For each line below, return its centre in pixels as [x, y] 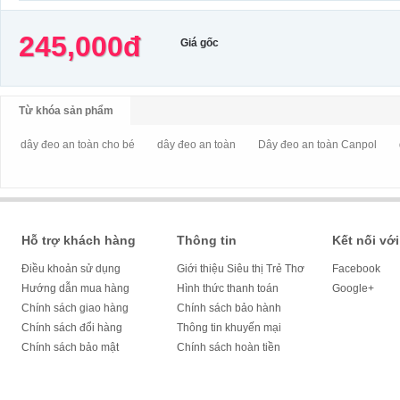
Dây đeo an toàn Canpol [317, 145]
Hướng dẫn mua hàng [75, 288]
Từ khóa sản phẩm [66, 111]
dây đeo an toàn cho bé [78, 145]
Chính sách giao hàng [75, 308]
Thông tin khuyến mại [229, 328]
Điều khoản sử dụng [71, 269]
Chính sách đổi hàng [72, 328]
